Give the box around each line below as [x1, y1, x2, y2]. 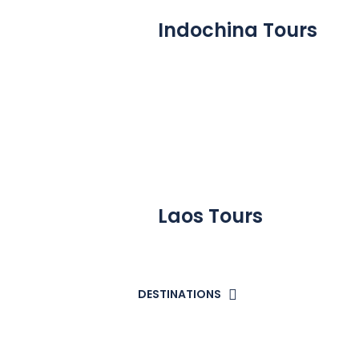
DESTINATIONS [138, 286, 221, 302]
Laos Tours [158, 203, 263, 229]
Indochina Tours [158, 17, 317, 43]
